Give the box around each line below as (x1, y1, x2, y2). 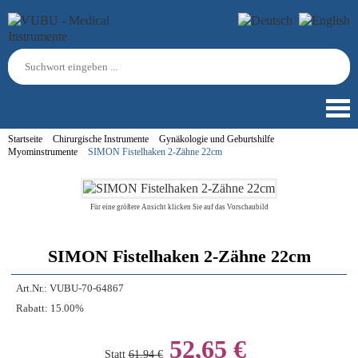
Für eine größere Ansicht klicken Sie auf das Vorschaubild (89, 203, 268, 211)
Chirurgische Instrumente (53, 133, 149, 145)
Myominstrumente (8, 146, 78, 157)
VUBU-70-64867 (50, 283, 124, 294)
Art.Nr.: (16, 283, 47, 294)
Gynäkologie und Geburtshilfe (159, 133, 274, 145)
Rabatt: (16, 303, 48, 314)
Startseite (8, 133, 42, 145)
